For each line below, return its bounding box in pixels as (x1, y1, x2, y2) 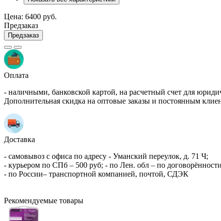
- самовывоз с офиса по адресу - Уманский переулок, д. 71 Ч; (4, 151, 208, 160)
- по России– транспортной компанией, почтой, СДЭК (4, 169, 188, 178)
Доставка (4, 135, 35, 144)
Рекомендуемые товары (4, 196, 83, 205)
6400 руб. (25, 12, 57, 21)
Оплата (4, 71, 29, 79)
